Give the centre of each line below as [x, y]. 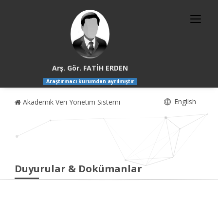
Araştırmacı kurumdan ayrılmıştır [90, 82]
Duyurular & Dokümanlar [78, 169]
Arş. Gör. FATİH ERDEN [90, 68]
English [184, 102]
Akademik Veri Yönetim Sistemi [71, 102]
